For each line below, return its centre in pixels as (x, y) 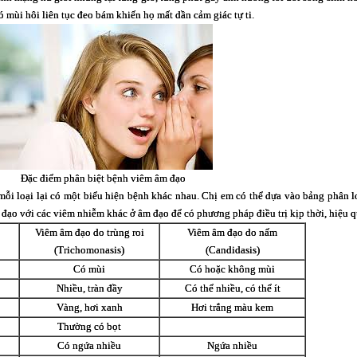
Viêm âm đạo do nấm (232, 232)
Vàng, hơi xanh (89, 307)
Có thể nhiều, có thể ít (232, 288)
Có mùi (89, 269)
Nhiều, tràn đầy (89, 288)
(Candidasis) (232, 250)
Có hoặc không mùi (232, 269)
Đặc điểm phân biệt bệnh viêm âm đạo (103, 178)
